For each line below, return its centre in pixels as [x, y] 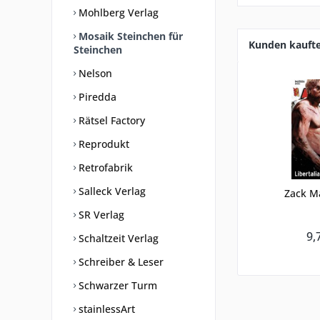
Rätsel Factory [110, 120]
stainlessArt [105, 309]
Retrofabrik [104, 167]
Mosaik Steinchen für [129, 36]
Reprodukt [102, 144]
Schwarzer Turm [116, 285]
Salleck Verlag [111, 191]
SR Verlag [100, 215]
